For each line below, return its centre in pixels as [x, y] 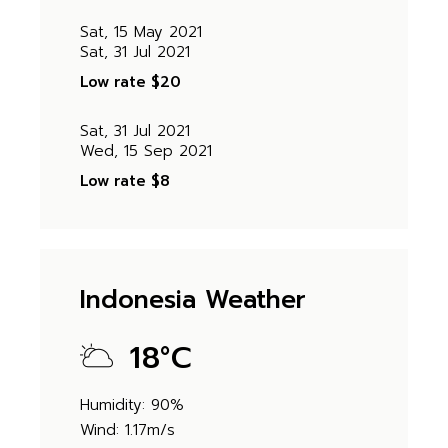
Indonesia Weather [193, 300]
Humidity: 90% [132, 405]
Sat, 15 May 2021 [141, 32]
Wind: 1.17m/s [128, 430]
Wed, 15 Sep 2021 [146, 151]
